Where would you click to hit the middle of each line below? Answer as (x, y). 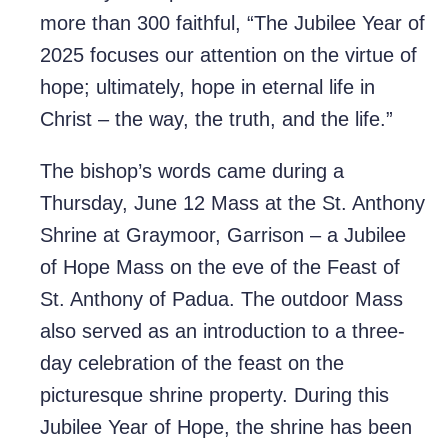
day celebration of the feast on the (192, 363)
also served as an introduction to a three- (222, 331)
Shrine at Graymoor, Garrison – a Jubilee (223, 235)
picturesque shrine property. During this (214, 395)
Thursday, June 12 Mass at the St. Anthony (232, 203)
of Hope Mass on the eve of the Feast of (220, 267)
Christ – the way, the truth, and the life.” (219, 119)
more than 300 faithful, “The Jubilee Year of (232, 23)
